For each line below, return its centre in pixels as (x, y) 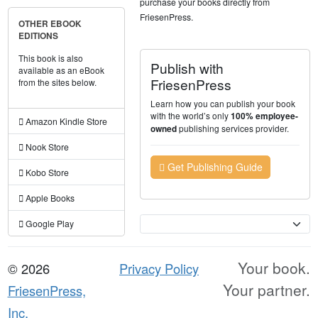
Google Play (48, 224)
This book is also (50, 58)
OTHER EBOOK (50, 24)
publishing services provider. (233, 128)
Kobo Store (46, 172)
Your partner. (267, 290)
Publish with (187, 67)
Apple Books (49, 198)
